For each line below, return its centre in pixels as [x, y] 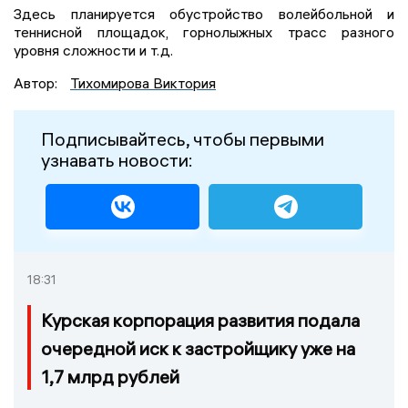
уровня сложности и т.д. [93, 50]
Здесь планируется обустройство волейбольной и [204, 13]
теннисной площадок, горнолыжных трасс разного [204, 31]
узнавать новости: [117, 159]
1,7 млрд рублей [110, 376]
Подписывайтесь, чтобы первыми [183, 138]
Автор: [37, 82]
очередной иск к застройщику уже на [198, 348]
